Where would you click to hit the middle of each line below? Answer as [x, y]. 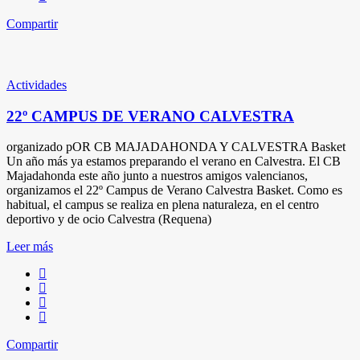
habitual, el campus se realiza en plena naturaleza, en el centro [163, 205]
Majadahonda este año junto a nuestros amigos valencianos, [157, 176]
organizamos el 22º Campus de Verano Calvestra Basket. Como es [174, 190]
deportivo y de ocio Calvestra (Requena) [109, 219]
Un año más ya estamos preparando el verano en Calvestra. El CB [174, 162]
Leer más [30, 247]
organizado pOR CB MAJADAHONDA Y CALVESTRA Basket [176, 147]
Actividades [37, 84]
